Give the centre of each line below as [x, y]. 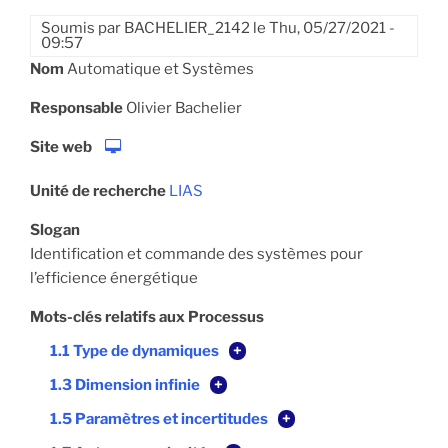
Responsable [76, 108]
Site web [61, 147]
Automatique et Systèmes [160, 69]
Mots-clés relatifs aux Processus [147, 317]
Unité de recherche [98, 191]
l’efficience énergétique [114, 278]
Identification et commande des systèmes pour [196, 254]
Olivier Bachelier [184, 108]
